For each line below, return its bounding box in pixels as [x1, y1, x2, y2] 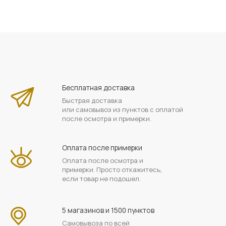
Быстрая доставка [62, 96, 122, 105]
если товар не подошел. [62, 174, 141, 183]
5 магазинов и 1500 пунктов [62, 205, 154, 215]
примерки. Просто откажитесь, [62, 165, 162, 174]
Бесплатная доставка [62, 83, 135, 92]
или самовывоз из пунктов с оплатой [62, 105, 183, 114]
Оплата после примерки [62, 143, 142, 152]
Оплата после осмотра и [62, 156, 143, 165]
